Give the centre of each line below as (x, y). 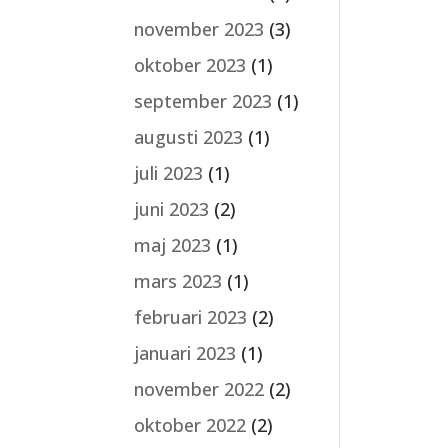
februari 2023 (191, 317)
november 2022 (199, 389)
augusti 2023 (189, 137)
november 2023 (199, 29)
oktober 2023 (190, 65)
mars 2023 (178, 281)
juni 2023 (172, 209)
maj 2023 (173, 245)
